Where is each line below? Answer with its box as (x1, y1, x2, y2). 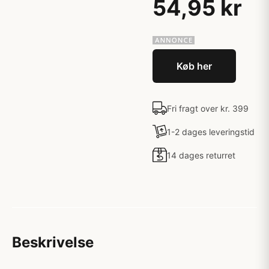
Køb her (177, 60, 212, 72)
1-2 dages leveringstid (167, 126, 255, 137)
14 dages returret (167, 150, 235, 160)
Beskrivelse (12, 234, 94, 251)
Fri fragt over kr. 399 (167, 103, 249, 113)
